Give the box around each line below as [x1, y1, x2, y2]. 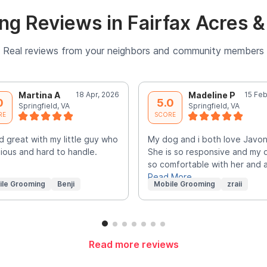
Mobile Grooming [154, 179, 215, 188]
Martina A [18, 89, 60, 100]
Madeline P [188, 89, 235, 100]
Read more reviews [88, 238, 179, 250]
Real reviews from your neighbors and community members [3, 44, 264, 57]
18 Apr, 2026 [76, 89, 119, 99]
